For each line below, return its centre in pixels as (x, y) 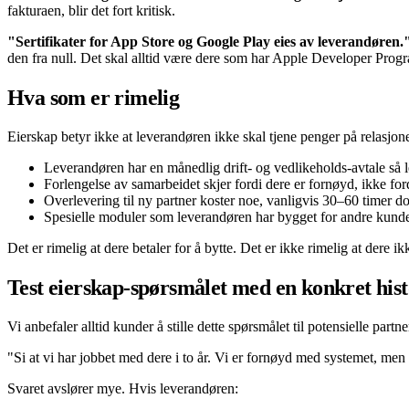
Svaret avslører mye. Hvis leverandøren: (123, 388)
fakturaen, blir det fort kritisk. (91, 11)
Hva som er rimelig (94, 98)
